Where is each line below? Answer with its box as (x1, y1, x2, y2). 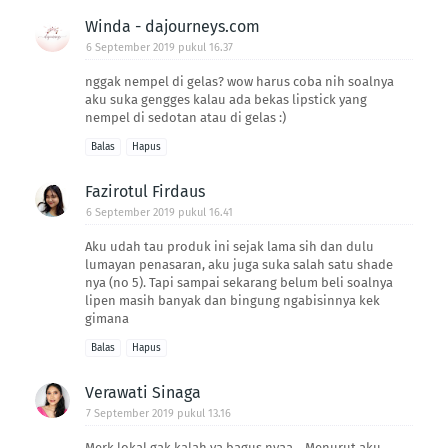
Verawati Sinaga (85, 382, 201, 402)
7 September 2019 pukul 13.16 (86, 406, 231, 420)
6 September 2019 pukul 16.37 (86, 40, 233, 54)
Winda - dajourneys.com (85, 16, 260, 36)
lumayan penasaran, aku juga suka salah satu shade (85, 256, 393, 272)
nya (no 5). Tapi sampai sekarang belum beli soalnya (85, 274, 393, 290)
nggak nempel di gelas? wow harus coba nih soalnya (85, 73, 394, 89)
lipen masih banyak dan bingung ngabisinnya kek (85, 292, 380, 308)
